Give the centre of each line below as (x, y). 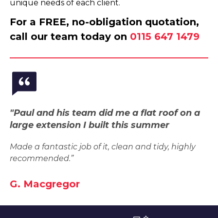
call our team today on (70, 36)
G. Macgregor (45, 184)
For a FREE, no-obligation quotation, (104, 22)
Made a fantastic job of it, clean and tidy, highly (103, 147)
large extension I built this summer (90, 125)
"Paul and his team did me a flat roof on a (105, 113)
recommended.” (42, 158)
